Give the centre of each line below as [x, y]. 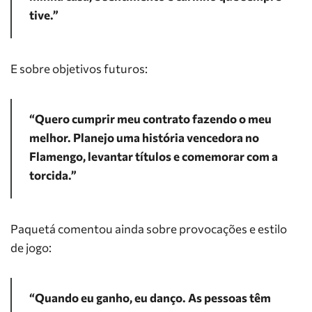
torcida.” [53, 175]
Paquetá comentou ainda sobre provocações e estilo [149, 229]
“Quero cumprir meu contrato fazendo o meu [150, 119]
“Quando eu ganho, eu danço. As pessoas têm [150, 298]
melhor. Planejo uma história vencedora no [144, 138]
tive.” [44, 15]
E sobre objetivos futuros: [79, 69]
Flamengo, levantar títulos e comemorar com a [154, 156]
